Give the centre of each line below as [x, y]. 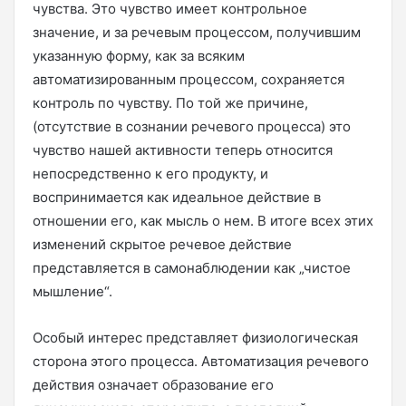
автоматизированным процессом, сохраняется [188, 79]
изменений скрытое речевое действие [162, 244]
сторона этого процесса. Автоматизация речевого [201, 361]
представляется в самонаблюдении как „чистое [192, 268]
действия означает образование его [153, 385]
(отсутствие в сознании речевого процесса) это [192, 126]
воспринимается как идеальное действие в [177, 197]
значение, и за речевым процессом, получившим [197, 32]
